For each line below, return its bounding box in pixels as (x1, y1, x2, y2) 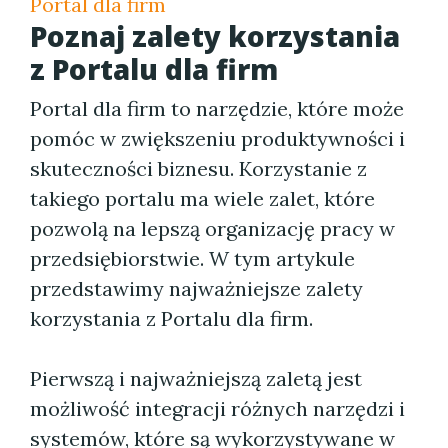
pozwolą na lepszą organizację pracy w (30, 216, 395, 241)
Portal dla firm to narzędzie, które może (30, 96, 404, 121)
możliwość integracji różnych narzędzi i (30, 396, 405, 421)
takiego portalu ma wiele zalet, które (30, 186, 375, 211)
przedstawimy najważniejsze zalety (30, 276, 363, 301)
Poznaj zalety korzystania (30, 17, 400, 55)
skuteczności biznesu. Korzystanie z (30, 156, 367, 181)
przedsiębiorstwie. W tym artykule (30, 246, 355, 271)
